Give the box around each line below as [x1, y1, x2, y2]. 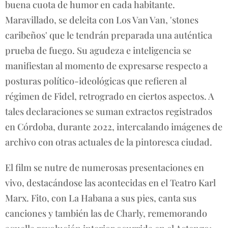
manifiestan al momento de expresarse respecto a [5, 59, 208, 72]
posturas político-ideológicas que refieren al [5, 74, 187, 87]
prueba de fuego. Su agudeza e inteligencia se [5, 44, 191, 56]
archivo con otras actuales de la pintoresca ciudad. [5, 135, 212, 148]
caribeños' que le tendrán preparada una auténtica [5, 28, 212, 41]
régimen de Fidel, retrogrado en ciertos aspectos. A [5, 90, 214, 102]
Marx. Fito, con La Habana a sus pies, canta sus [5, 191, 196, 204]
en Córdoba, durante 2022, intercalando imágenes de [5, 120, 222, 133]
